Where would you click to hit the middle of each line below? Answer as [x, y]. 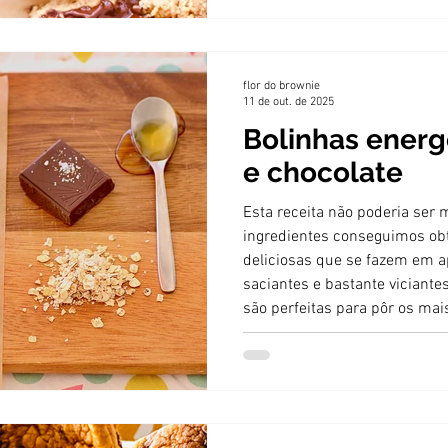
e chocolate [323, 172]
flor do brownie [281, 85]
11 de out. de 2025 [288, 102]
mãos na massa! [299, 332]
